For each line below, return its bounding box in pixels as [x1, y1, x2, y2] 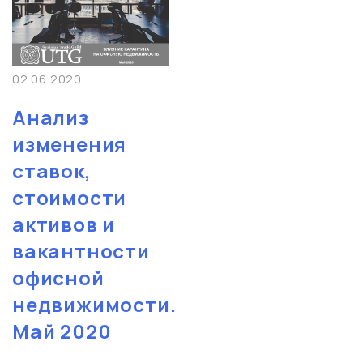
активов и [12, 211, 116, 238]
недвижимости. [12, 291, 177, 318]
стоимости [12, 184, 127, 211]
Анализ [12, 104, 89, 131]
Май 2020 [12, 318, 112, 345]
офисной [12, 264, 105, 292]
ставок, [12, 157, 92, 185]
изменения [12, 130, 127, 158]
